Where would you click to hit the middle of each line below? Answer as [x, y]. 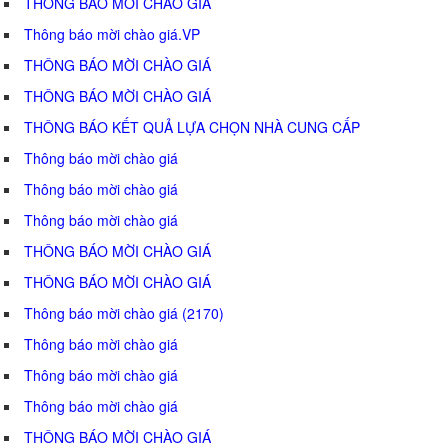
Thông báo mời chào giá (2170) [124, 312]
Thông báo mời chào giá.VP [112, 33]
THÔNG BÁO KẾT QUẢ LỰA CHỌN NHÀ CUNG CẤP [192, 126]
